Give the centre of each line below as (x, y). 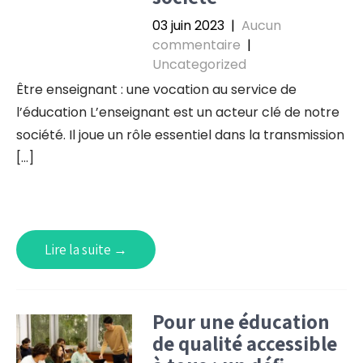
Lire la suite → (86, 250)
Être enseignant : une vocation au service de (156, 90)
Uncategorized (199, 64)
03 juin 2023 (188, 26)
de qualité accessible (244, 343)
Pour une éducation (241, 321)
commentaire (196, 45)
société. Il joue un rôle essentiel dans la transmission (180, 135)
